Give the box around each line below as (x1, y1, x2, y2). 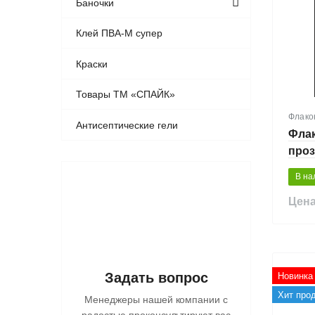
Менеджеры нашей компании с (84, 294, 229, 306)
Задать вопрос (104, 270, 208, 286)
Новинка (278, 271, 314, 281)
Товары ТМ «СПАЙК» (76, 89, 176, 101)
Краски (76, 58, 108, 70)
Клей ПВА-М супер (76, 27, 163, 39)
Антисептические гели (76, 119, 179, 131)
